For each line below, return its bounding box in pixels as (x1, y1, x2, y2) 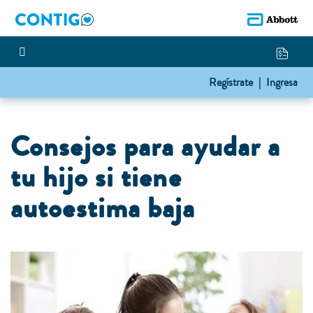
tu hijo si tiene (10, 157, 182, 198)
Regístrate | (208, 75, 261, 91)
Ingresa (263, 75, 298, 91)
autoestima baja (10, 188, 196, 229)
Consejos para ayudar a (10, 126, 281, 168)
